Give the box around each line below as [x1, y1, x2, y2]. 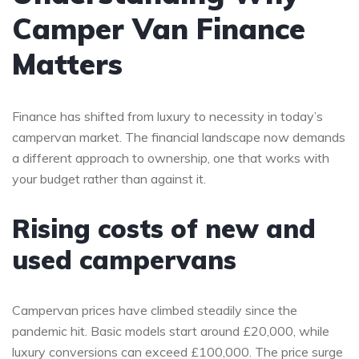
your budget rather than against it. [12, 170, 206, 187]
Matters [12, 45, 123, 82]
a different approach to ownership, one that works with [12, 149, 329, 166]
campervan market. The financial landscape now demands [12, 128, 345, 145]
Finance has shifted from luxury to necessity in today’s [12, 107, 323, 124]
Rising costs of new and [12, 212, 316, 244]
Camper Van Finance [12, 10, 305, 46]
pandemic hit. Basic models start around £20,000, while [12, 322, 329, 339]
